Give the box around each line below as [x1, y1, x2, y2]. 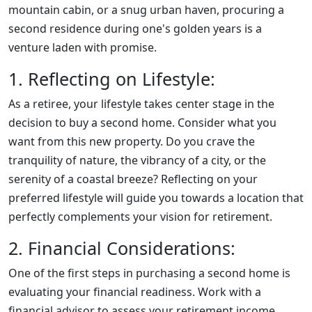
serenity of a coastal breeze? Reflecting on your [8, 171, 258, 187]
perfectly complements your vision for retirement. [8, 209, 272, 224]
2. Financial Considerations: [8, 236, 235, 260]
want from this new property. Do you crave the [8, 134, 255, 149]
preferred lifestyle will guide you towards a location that [8, 190, 304, 205]
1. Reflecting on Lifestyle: [8, 67, 215, 91]
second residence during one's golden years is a [8, 21, 262, 36]
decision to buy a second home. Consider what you [8, 115, 276, 130]
